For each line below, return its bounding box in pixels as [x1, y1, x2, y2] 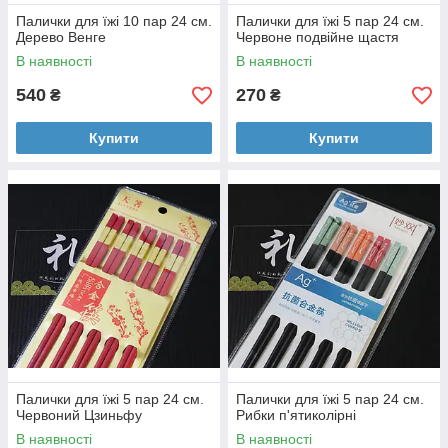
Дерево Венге [16, 29, 106, 45]
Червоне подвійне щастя [236, 29, 399, 45]
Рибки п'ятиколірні [236, 407, 356, 423]
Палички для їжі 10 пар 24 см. [16, 13, 212, 29]
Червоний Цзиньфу [16, 407, 142, 423]
